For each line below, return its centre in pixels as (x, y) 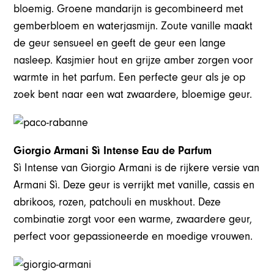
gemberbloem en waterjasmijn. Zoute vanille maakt (133, 26)
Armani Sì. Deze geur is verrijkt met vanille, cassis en (134, 185)
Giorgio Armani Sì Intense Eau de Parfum (113, 151)
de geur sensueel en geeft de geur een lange (120, 43)
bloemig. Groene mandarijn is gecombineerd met (129, 9)
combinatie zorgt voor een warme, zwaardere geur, (133, 220)
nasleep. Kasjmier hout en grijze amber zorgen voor (134, 61)
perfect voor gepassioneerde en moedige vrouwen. (133, 237)
